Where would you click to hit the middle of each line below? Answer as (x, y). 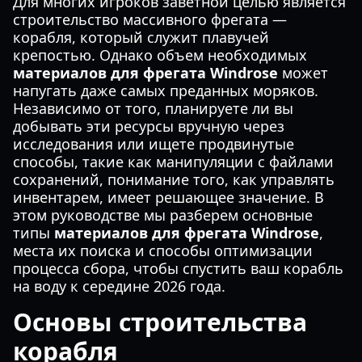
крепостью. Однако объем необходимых (160, 55)
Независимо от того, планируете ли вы (153, 108)
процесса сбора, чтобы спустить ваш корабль (178, 268)
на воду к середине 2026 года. (119, 286)
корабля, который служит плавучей (141, 37)
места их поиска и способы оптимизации (163, 250)
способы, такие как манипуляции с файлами (173, 162)
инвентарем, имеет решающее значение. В (168, 197)
